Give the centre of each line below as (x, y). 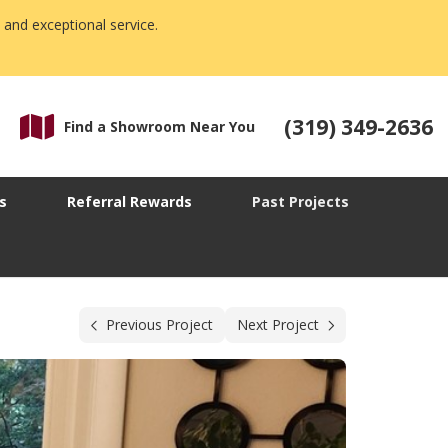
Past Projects (300, 202)
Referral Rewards (129, 202)
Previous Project (159, 325)
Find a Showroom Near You (159, 127)
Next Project (278, 325)
